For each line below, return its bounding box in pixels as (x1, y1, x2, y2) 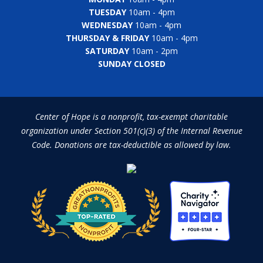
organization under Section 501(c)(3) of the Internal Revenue (21, 124, 242, 136)
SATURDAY (85, 45, 129, 56)
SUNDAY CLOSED (97, 58, 166, 69)
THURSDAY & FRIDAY (65, 32, 149, 43)
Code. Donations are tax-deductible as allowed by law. (32, 139, 231, 150)
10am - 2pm (129, 45, 178, 56)
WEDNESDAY (82, 19, 133, 31)
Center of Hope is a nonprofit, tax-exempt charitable (35, 110, 228, 122)
